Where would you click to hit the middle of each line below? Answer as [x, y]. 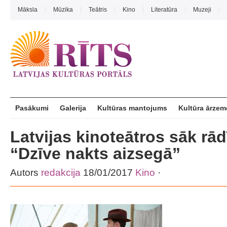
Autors [26, 173]
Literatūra [164, 10]
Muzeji [202, 10]
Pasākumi [32, 108]
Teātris [98, 10]
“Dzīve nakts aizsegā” [95, 154]
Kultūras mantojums [132, 108]
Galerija [73, 108]
